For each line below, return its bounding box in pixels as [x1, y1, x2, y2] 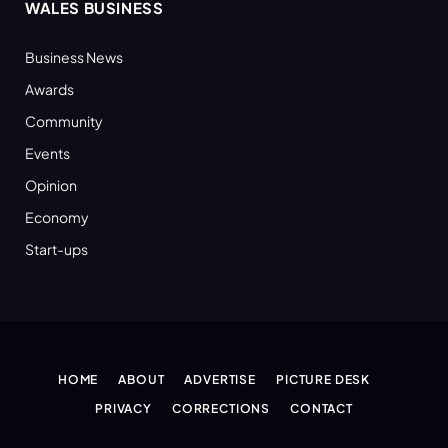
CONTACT [290, 400, 354, 416]
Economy [25, 207, 89, 226]
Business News [25, 47, 123, 66]
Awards [25, 79, 74, 98]
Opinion [25, 175, 77, 194]
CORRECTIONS [171, 400, 271, 416]
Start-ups [25, 239, 88, 258]
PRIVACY [94, 400, 152, 416]
